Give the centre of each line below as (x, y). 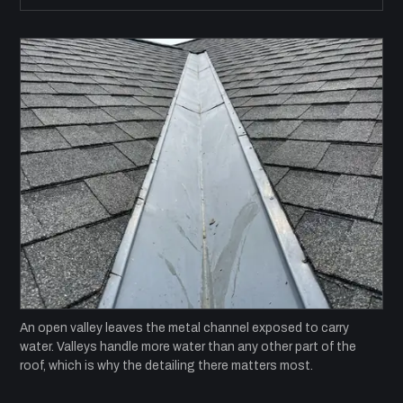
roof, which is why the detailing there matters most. (166, 365)
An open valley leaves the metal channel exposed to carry (184, 327)
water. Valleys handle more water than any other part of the (188, 346)
